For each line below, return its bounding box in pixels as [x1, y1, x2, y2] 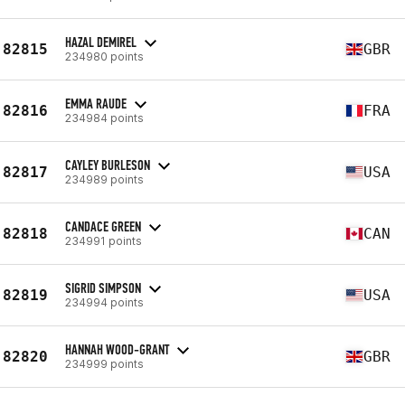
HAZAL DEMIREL [65, 33, 137, 51]
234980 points [65, 49, 144, 63]
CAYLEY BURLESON [65, 155, 150, 174]
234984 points [65, 110, 144, 125]
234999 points [65, 356, 144, 371]
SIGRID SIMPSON [65, 278, 141, 297]
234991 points [65, 233, 142, 248]
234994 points [65, 295, 144, 309]
